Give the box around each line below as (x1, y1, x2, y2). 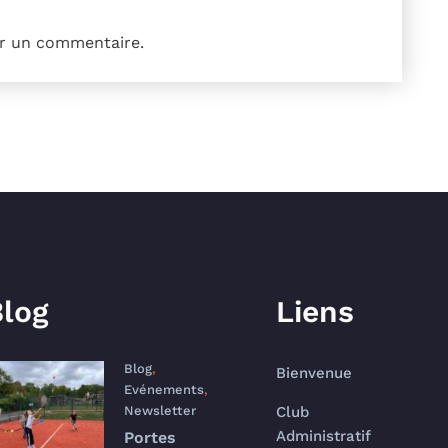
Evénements (124, 382, 204, 397)
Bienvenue (275, 364, 352, 382)
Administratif (275, 427, 371, 445)
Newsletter (124, 403, 196, 418)
